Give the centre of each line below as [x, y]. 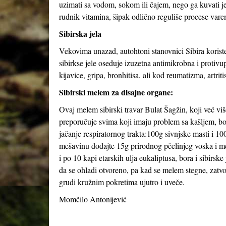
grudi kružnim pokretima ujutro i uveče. [122, 182]
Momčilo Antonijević [93, 199]
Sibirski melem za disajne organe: [116, 92]
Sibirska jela [80, 34]
